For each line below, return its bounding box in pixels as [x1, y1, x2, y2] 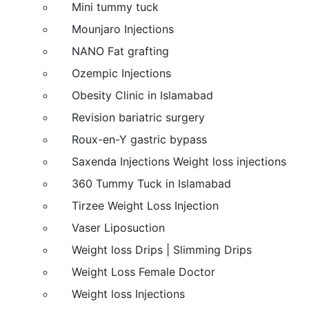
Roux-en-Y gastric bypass [72, 132, 207, 146]
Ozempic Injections [72, 66, 171, 80]
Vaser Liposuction [72, 220, 165, 235]
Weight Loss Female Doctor [72, 264, 215, 279]
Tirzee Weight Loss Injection [72, 198, 219, 212]
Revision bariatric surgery [72, 110, 205, 124]
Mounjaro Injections [72, 21, 174, 36]
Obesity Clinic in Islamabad [72, 88, 213, 102]
